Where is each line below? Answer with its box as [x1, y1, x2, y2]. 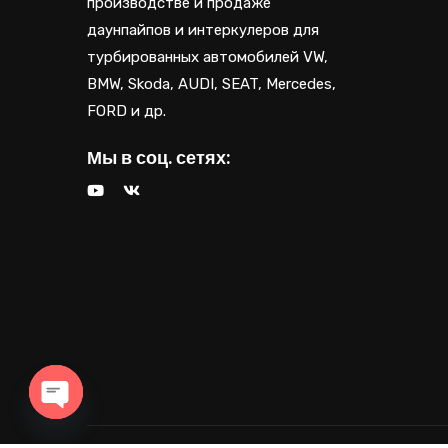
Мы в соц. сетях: [87, 145, 230, 171]
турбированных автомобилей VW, [87, 48, 328, 67]
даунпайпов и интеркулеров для [87, 21, 319, 40]
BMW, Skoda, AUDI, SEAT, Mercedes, [87, 75, 336, 94]
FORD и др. [87, 102, 166, 121]
